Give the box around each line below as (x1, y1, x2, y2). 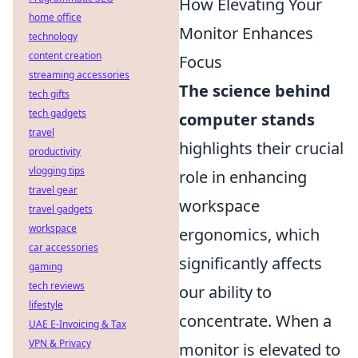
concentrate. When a (179, 310, 332, 332)
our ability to (179, 281, 272, 303)
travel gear (29, 183, 78, 197)
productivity (29, 145, 81, 158)
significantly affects (179, 253, 322, 274)
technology (29, 30, 78, 43)
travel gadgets (29, 202, 93, 216)
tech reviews (29, 279, 85, 292)
